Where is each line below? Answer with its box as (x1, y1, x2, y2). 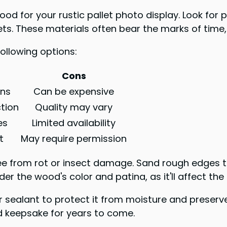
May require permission (21, 132, 127, 145)
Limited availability (32, 116, 116, 129)
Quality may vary (35, 100, 113, 113)
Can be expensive (33, 85, 115, 98)
